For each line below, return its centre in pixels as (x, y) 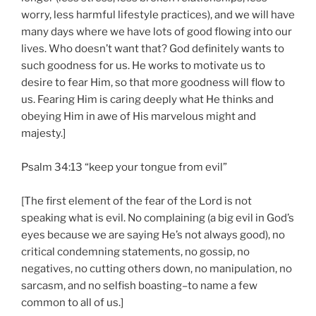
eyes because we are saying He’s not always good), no (153, 235)
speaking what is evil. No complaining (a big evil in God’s (158, 218)
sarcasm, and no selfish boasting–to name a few (139, 286)
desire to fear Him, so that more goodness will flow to (153, 83)
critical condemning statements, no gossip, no (135, 252)
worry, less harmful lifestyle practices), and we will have (158, 15)
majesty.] (43, 134)
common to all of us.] (72, 303)
